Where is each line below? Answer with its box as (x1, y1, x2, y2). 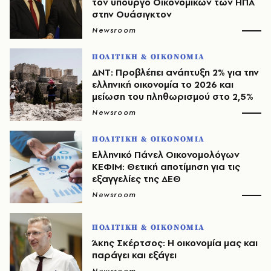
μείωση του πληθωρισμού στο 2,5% (92, 90, 253, 103)
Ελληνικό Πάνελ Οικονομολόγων (92, 148, 240, 161)
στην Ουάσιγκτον (92, 8, 172, 21)
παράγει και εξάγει (92, 249, 177, 261)
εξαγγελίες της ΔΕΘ (92, 172, 181, 185)
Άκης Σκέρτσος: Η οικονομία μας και (92, 237, 258, 249)
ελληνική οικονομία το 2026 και (92, 78, 233, 91)
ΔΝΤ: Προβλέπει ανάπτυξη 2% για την (92, 66, 259, 79)
